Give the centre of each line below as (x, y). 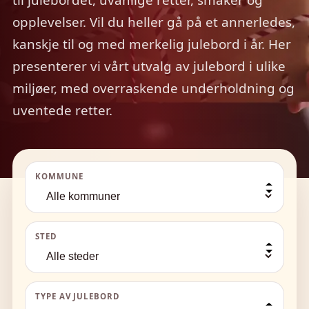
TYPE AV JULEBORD (78, 297)
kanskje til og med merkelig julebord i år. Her (152, 44)
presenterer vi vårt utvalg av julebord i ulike (149, 67)
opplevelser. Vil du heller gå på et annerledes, (154, 22)
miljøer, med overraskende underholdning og (153, 89)
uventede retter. (62, 111)
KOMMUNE (59, 177)
